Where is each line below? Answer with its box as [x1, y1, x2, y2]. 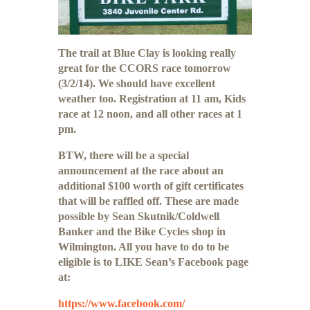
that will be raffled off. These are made [58, 194, 239, 207]
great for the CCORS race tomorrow [58, 62, 231, 74]
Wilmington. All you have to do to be [58, 240, 229, 253]
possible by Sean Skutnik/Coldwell [58, 210, 219, 222]
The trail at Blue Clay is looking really [58, 46, 236, 59]
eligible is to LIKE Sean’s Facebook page [58, 255, 248, 268]
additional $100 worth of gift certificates [58, 179, 244, 192]
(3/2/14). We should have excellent [58, 77, 215, 89]
